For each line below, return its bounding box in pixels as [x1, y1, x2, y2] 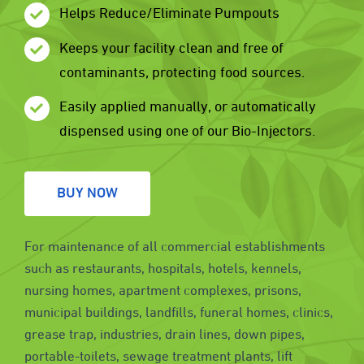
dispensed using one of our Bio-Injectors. [59, 123, 316, 141]
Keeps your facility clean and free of [59, 40, 284, 58]
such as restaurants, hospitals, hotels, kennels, [24, 261, 301, 278]
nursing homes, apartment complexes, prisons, [24, 283, 301, 300]
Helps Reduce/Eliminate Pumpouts [59, 6, 280, 24]
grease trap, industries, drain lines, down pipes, [24, 327, 305, 344]
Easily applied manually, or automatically [59, 99, 317, 117]
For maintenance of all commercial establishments [24, 239, 325, 256]
